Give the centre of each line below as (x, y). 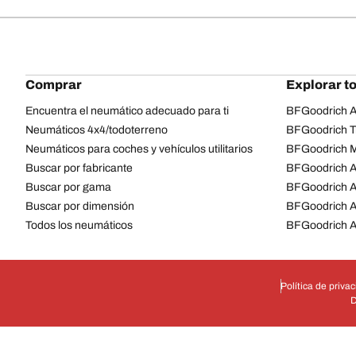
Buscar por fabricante (79, 168)
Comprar (54, 84)
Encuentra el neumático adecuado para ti (127, 110)
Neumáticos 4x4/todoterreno (97, 130)
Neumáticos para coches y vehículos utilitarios (139, 149)
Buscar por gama (68, 187)
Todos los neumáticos (79, 225)
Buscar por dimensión (80, 206)
